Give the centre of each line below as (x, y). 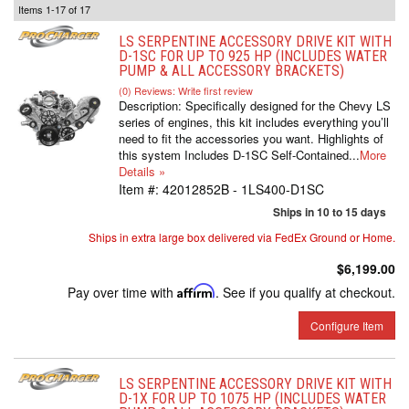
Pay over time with (122, 292)
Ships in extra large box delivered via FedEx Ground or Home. (242, 237)
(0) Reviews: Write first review (186, 90)
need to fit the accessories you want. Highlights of (251, 138)
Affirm (196, 291)
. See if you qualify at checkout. (305, 292)
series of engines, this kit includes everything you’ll (254, 122)
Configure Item (347, 325)
